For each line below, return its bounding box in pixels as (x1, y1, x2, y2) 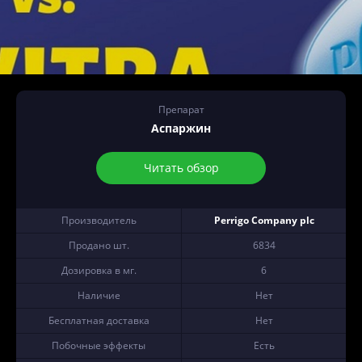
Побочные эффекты (52, 339, 145, 352)
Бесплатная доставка (48, 314, 149, 327)
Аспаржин (151, 120, 211, 136)
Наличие (77, 288, 120, 302)
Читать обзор (143, 160, 219, 175)
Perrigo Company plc (213, 213, 314, 227)
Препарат (158, 103, 204, 116)
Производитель (61, 213, 137, 227)
